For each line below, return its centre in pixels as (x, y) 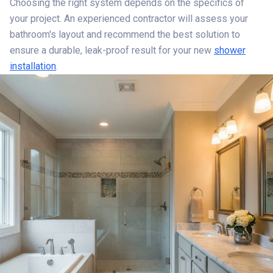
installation (33, 66)
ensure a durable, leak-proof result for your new (112, 50)
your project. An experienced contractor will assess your (129, 19)
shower (230, 50)
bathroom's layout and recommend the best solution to (125, 34)
